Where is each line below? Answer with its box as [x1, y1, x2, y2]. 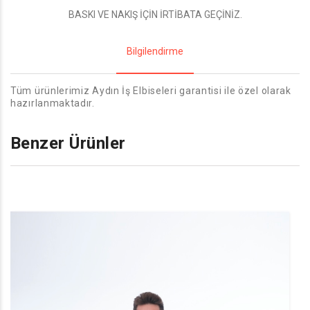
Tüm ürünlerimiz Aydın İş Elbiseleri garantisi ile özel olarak [10, 85, 291, 96]
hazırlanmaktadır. [10, 98, 95, 109]
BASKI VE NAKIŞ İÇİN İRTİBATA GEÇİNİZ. [68, 9, 242, 20]
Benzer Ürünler [10, 134, 126, 153]
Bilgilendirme [127, 46, 183, 57]
